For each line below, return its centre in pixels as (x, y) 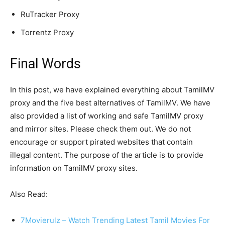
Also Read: (30, 194)
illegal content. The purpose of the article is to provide (107, 155)
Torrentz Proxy (47, 32)
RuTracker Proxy (50, 14)
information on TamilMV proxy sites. (74, 168)
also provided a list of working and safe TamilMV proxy (107, 116)
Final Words (45, 64)
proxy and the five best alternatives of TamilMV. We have (110, 102)
